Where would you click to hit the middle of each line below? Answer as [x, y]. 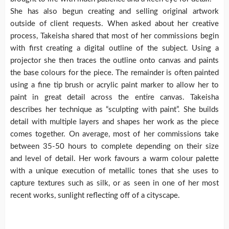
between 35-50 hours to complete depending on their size [114, 147]
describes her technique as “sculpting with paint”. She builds [114, 110]
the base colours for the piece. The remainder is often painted [114, 73]
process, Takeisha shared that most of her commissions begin [114, 36]
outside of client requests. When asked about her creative [114, 24]
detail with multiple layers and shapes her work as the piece [114, 122]
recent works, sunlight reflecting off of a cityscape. [95, 196]
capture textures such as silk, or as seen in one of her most [114, 184]
